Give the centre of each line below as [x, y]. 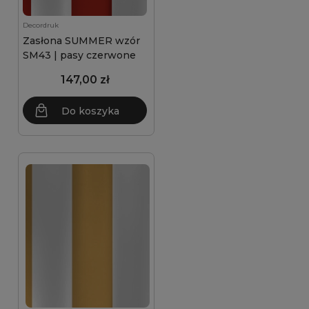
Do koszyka [90, 111]
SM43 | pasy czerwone [79, 55]
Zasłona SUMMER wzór [81, 41]
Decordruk [41, 25]
